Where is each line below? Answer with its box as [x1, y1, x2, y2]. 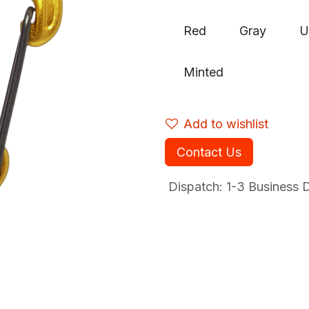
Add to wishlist [183, 116, 268, 131]
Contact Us [177, 144, 241, 159]
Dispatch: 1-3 [165, 179, 245, 194]
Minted [183, 64, 223, 79]
